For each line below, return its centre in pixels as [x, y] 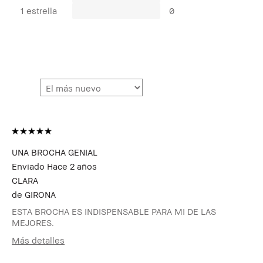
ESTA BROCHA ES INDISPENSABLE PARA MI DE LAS [114, 211]
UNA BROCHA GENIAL [55, 152]
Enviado [29, 166]
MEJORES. [33, 222]
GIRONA [40, 194]
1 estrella [39, 10]
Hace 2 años [72, 166]
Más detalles [38, 240]
